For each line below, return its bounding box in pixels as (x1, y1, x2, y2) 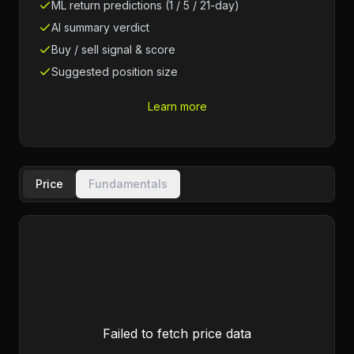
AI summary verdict (51, 21, 149, 34)
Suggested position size (51, 65, 178, 78)
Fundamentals (88, 177, 168, 190)
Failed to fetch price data (103, 326, 251, 341)
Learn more (147, 100, 207, 113)
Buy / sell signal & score (51, 43, 175, 56)
